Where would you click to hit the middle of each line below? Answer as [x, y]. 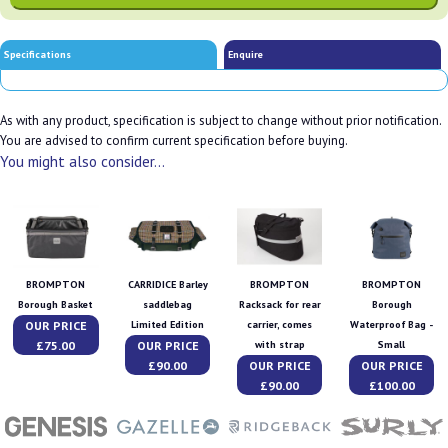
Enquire [246, 54]
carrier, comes [280, 325]
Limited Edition [168, 325]
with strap [279, 345]
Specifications [38, 54]
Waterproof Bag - [392, 325]
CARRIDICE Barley [167, 285]
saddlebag [168, 305]
